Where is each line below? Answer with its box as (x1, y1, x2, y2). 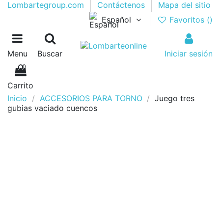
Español (99, 15, 134, 25)
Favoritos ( (167, 15, 210, 25)
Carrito (7, 81, 33, 90)
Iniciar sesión (165, 49, 213, 58)
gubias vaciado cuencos (7, 103, 97, 113)
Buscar (37, 49, 62, 58)
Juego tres (155, 93, 195, 103)
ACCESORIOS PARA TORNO (39, 93, 142, 103)
